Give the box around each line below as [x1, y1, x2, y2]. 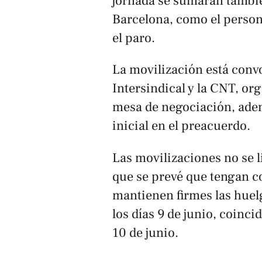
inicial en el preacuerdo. [112, 118, 250, 135]
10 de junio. [112, 224, 178, 241]
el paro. [112, 29, 155, 46]
